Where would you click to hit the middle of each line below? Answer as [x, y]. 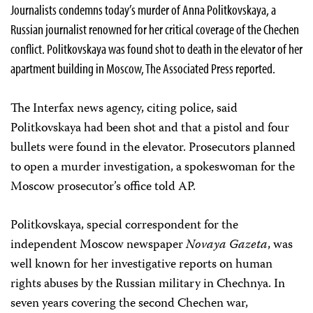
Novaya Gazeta [227, 246]
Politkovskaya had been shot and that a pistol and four [150, 129]
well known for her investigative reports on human [141, 265]
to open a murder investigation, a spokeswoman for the [153, 168]
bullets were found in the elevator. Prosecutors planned [153, 148]
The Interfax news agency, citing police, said [124, 109]
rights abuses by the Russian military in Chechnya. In [148, 285]
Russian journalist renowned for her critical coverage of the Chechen [155, 29]
